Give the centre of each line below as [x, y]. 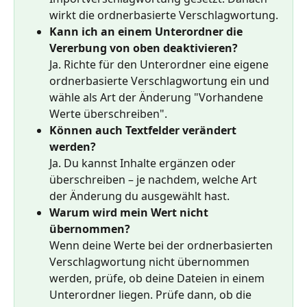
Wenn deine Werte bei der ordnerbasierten [162, 245]
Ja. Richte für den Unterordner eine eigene [160, 64]
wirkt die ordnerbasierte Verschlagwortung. [164, 15]
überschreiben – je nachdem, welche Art [155, 179]
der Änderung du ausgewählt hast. [139, 196]
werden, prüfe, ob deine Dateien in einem [158, 278]
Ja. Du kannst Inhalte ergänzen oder [144, 163]
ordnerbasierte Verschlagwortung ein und [161, 81]
